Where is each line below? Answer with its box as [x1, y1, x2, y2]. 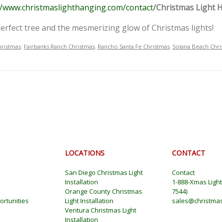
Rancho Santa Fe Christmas [98, 42, 169, 50]
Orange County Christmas [65, 186, 142, 196]
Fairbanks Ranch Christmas [24, 42, 95, 50]
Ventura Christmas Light [65, 205, 136, 215]
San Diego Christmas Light [65, 167, 143, 177]
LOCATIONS [65, 148, 105, 158]
